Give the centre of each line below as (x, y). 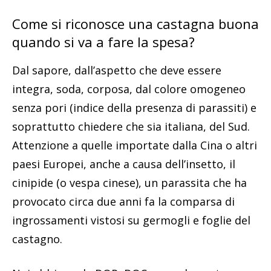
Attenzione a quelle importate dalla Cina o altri (135, 145)
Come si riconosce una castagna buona (135, 24)
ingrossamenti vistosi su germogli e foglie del (131, 220)
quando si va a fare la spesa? (103, 42)
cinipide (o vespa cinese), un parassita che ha (129, 183)
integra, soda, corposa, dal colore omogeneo (129, 89)
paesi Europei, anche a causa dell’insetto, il (124, 164)
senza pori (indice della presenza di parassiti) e (134, 108)
